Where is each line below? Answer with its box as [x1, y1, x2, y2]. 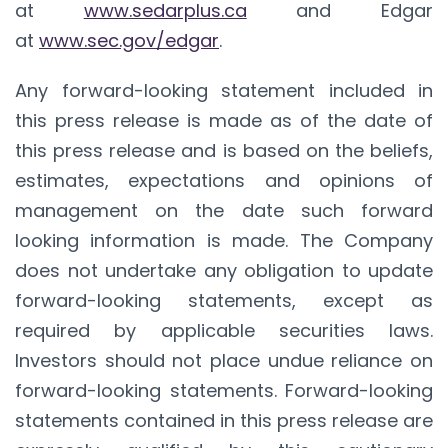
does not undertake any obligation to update [15, 257, 433, 283]
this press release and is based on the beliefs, [15, 137, 433, 163]
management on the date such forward [15, 197, 433, 223]
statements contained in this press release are [15, 407, 433, 433]
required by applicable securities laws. [15, 317, 433, 343]
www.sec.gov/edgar [39, 27, 219, 53]
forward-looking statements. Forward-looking [15, 377, 433, 403]
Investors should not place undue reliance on [15, 347, 433, 373]
